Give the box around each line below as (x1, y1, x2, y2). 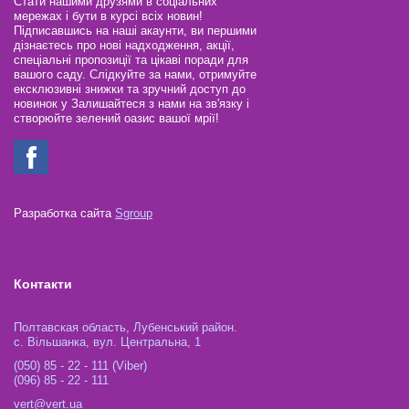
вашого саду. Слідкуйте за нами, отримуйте (14, 68, 257, 81)
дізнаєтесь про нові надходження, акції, (14, 38, 235, 52)
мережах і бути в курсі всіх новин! (14, 9, 203, 23)
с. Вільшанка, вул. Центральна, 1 (14, 335, 201, 349)
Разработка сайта (14, 206, 115, 220)
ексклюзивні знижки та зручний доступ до (14, 82, 246, 96)
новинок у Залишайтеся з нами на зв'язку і (14, 97, 249, 110)
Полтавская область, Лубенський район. (14, 320, 237, 334)
